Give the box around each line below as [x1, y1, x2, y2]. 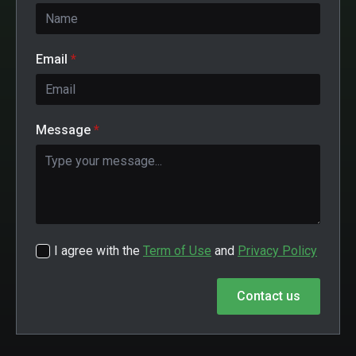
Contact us [237, 288, 300, 304]
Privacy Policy [238, 242, 317, 258]
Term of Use [143, 242, 211, 258]
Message [36, 122, 91, 137]
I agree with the [54, 242, 143, 258]
